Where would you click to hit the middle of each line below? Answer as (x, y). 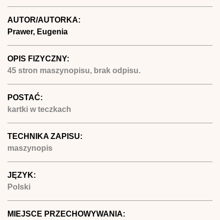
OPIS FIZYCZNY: (39, 58)
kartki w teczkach (39, 109)
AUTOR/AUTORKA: (45, 20)
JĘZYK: (23, 175)
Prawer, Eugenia (38, 31)
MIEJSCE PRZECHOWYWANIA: (67, 214)
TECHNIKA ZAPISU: (46, 136)
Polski (19, 187)
